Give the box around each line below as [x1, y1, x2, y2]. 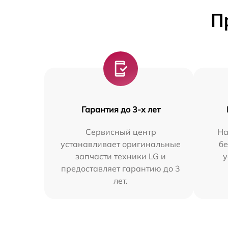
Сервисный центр [85, 127, 156, 137]
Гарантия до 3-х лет [81, 104, 160, 115]
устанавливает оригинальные [61, 139, 181, 149]
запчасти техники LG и [75, 151, 166, 161]
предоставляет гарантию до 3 [61, 163, 181, 174]
